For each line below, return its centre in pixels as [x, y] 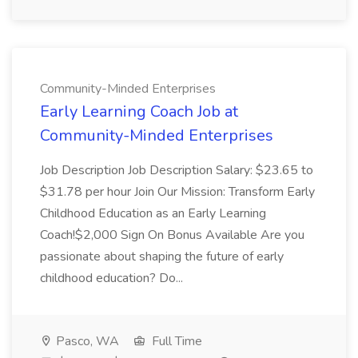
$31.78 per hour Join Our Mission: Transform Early [177, 192]
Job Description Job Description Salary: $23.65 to [177, 170]
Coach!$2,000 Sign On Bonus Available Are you [172, 235]
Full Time [175, 341]
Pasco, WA [86, 341]
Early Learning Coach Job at [139, 111]
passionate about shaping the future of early [162, 257]
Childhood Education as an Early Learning [153, 213]
